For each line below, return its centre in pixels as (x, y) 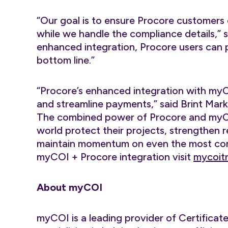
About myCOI (69, 187)
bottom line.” (66, 60)
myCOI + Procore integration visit (115, 157)
